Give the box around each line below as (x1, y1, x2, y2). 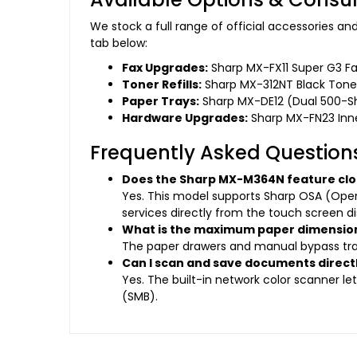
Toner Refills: (122, 76, 202, 93)
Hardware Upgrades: (122, 110, 248, 127)
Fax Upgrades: (122, 60, 208, 76)
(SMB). (122, 288, 158, 305)
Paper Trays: (122, 93, 199, 110)
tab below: (90, 35, 147, 52)
